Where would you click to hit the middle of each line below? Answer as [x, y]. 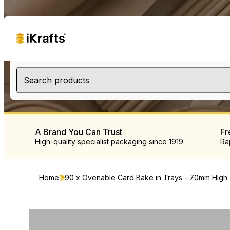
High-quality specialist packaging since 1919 [109, 141]
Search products [56, 80]
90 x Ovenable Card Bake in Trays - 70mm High [146, 177]
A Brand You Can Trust [79, 132]
